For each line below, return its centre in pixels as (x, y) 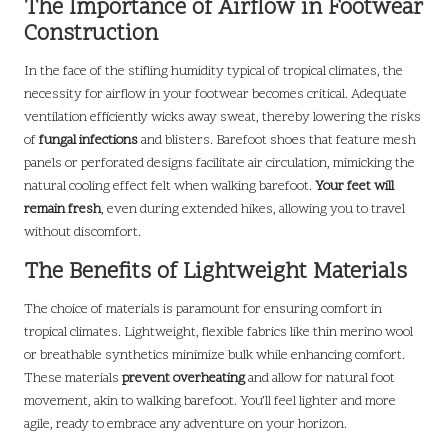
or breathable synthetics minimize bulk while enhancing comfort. (214, 356)
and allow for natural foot (320, 379)
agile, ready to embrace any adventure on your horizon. (185, 425)
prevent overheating (183, 379)
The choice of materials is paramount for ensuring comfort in (203, 310)
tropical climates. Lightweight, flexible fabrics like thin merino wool (218, 333)
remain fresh (62, 210)
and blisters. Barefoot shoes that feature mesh (277, 141)
